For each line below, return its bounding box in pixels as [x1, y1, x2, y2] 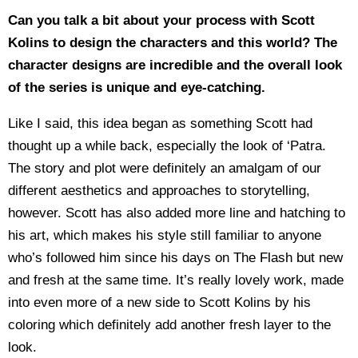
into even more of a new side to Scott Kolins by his [8, 294, 311, 310]
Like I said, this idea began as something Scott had [8, 115, 312, 131]
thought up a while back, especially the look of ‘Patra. [8, 137, 326, 153]
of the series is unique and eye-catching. [8, 79, 265, 95]
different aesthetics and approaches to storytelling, [8, 182, 310, 198]
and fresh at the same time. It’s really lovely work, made [8, 272, 344, 288]
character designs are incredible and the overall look [8, 57, 342, 73]
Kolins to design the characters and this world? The [8, 34, 337, 50]
